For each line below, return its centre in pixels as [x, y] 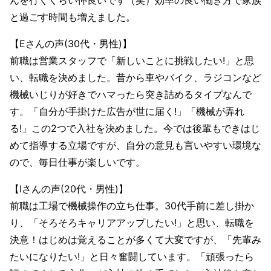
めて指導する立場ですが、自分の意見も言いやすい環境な [135, 145]
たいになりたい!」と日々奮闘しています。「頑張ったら [132, 257]
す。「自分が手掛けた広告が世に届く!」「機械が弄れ [127, 112]
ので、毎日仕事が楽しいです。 [77, 162]
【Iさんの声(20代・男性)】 [69, 189]
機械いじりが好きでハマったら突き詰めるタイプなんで [131, 95]
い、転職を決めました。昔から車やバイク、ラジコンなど [135, 78]
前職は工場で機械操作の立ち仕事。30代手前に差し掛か [132, 206]
